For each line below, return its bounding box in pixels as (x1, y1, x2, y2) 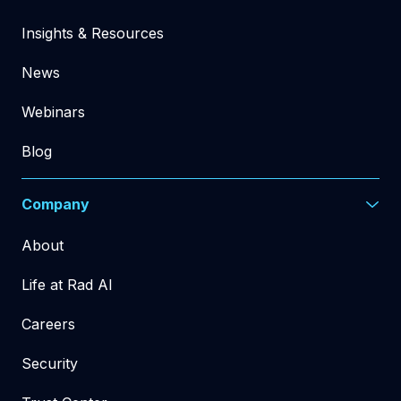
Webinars (21, 103, 85, 121)
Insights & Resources (21, 24, 164, 42)
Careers (21, 315, 75, 333)
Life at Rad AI (21, 276, 113, 294)
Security (21, 354, 78, 372)
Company (21, 195, 90, 213)
